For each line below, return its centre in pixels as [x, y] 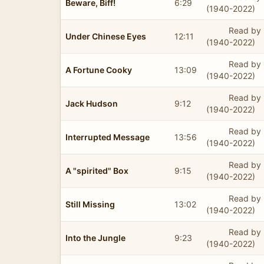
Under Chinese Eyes [106, 36]
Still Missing [90, 204]
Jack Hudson [92, 103]
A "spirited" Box [97, 170]
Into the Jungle [95, 237]
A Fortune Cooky [99, 70]
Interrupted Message [108, 137]
